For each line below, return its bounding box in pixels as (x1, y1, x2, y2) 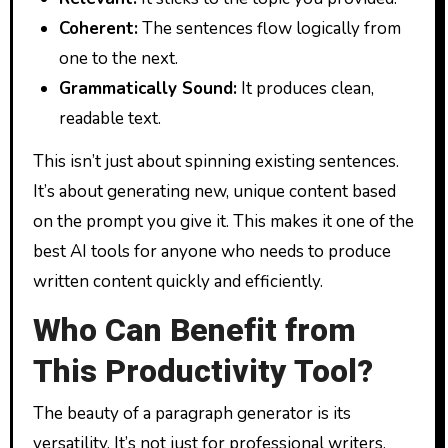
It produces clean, (236, 77, 374, 101)
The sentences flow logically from (137, 17, 401, 41)
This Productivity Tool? (32, 348, 373, 396)
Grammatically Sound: (58, 77, 237, 101)
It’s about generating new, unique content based (32, 180, 396, 204)
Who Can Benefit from (32, 307, 356, 355)
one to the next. (58, 47, 178, 71)
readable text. (58, 107, 161, 131)
